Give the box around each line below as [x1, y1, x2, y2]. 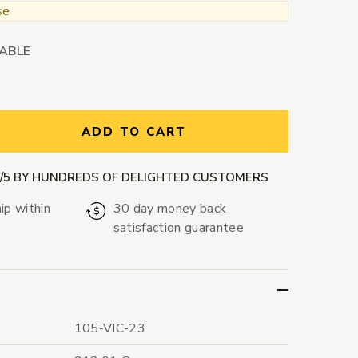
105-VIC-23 [74, 320, 145, 338]
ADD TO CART [81, 124, 187, 141]
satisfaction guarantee [113, 219, 244, 237]
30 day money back [113, 200, 227, 218]
